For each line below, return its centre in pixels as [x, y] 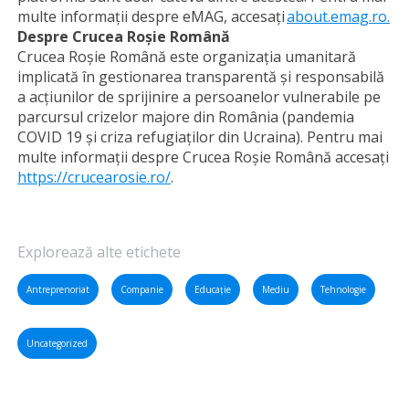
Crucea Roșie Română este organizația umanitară [187, 57]
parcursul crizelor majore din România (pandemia [186, 117]
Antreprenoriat [58, 289]
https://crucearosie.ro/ [94, 177]
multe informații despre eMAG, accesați [152, 16]
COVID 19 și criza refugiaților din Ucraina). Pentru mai [200, 137]
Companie [142, 289]
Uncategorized [57, 343]
